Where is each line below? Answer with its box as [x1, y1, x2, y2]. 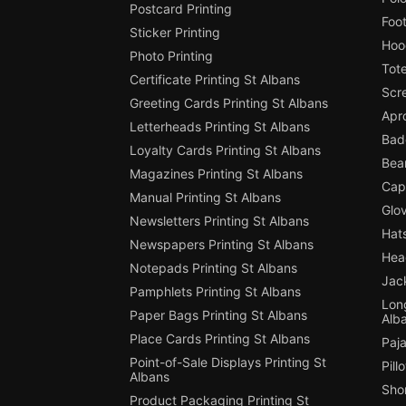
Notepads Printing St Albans [129, 260, 297, 276]
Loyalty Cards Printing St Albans [129, 142, 321, 159]
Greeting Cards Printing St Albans [129, 95, 328, 111]
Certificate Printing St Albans [129, 72, 300, 88]
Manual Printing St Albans [129, 189, 281, 206]
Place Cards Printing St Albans [129, 331, 310, 347]
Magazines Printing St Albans [129, 166, 303, 182]
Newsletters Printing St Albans [129, 213, 309, 229]
